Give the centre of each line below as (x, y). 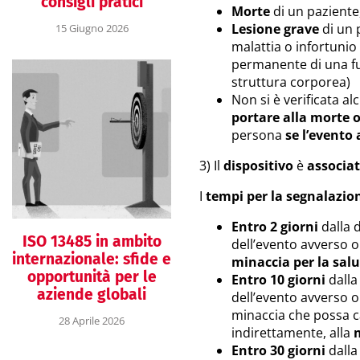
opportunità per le (92, 276)
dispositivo (258, 166)
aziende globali (92, 294)
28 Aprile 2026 (92, 320)
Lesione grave (275, 29)
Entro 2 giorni (275, 227)
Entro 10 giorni (278, 280)
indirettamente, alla (292, 333)
